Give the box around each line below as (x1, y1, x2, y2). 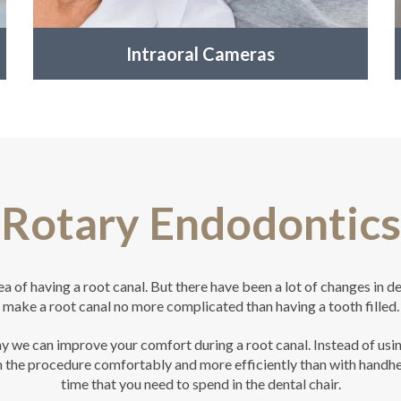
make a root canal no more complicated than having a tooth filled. (2, 296, 399, 314)
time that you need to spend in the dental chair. (60, 374, 341, 392)
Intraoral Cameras (125, 42, 275, 64)
